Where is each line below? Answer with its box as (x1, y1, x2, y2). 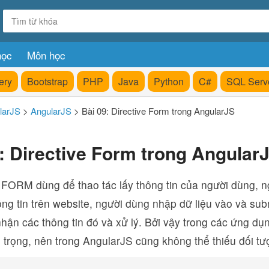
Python (154, 74, 184, 88)
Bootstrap (27, 74, 68, 88)
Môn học (27, 47, 65, 62)
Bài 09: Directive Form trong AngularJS (82, 104, 235, 117)
